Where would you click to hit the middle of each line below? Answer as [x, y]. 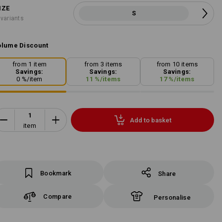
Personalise [172, 197]
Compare [58, 196]
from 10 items [177, 64]
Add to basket [150, 120]
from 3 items [103, 64]
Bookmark [56, 173]
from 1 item [29, 64]
